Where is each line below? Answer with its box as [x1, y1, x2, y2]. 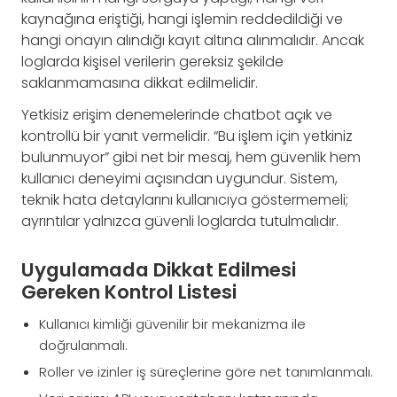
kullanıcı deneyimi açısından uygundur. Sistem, [21, 167, 338, 189]
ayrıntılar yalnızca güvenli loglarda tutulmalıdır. [21, 210, 339, 231]
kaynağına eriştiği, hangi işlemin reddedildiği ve [21, 8, 343, 29]
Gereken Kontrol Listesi [21, 277, 237, 306]
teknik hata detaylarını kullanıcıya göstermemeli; [21, 189, 348, 210]
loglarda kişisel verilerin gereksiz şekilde [21, 51, 284, 72]
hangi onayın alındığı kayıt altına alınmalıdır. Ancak [21, 29, 364, 51]
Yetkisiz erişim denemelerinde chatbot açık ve [21, 104, 332, 125]
